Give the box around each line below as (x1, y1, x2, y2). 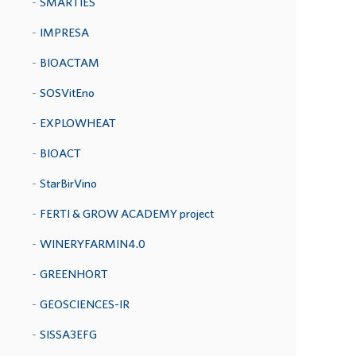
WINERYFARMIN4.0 (40, 237, 145, 250)
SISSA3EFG (40, 327, 97, 341)
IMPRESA (40, 25, 89, 39)
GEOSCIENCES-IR (40, 297, 130, 311)
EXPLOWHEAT (40, 116, 116, 130)
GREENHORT (40, 267, 108, 281)
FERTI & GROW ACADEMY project (40, 207, 214, 220)
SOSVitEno (40, 86, 95, 99)
